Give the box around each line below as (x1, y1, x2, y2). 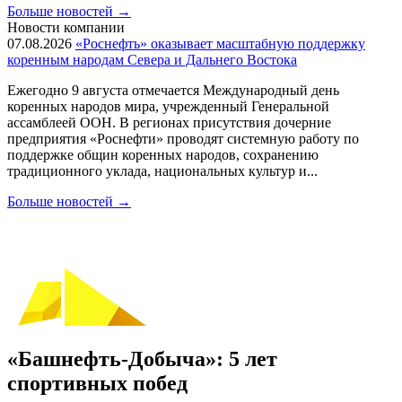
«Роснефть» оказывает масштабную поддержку (75, 36, 365, 51)
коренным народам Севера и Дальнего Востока (7, 52, 297, 67)
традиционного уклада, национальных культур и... (7, 163, 318, 179)
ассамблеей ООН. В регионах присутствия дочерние (7, 115, 331, 130)
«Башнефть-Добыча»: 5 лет (7, 346, 277, 371)
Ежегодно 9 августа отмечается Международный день (7, 83, 339, 98)
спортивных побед (7, 371, 188, 395)
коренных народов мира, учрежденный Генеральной (7, 99, 329, 114)
